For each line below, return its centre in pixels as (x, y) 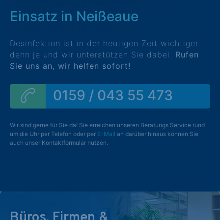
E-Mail (106, 134)
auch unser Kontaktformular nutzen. (59, 143)
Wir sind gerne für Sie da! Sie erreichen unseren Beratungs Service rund (107, 125)
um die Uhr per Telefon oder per (54, 134)
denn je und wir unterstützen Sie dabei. (93, 55)
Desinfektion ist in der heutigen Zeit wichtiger (104, 43)
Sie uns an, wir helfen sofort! (70, 66)
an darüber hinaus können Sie (157, 134)
